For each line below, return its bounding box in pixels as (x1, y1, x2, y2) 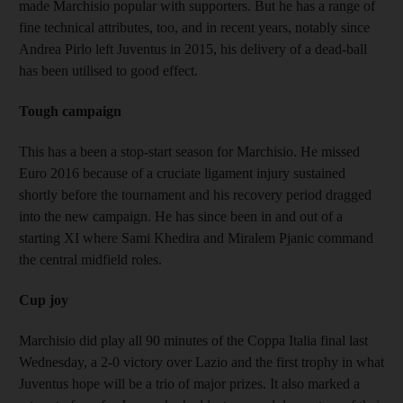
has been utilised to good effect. (19, 62, 198, 78)
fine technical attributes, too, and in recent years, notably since (19, 19, 370, 35)
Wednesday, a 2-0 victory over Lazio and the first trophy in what (19, 354, 384, 370)
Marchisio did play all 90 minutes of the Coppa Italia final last (19, 332, 368, 348)
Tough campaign (19, 103, 121, 119)
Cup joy (19, 291, 68, 308)
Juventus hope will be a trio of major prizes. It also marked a (19, 375, 360, 391)
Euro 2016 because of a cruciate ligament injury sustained (19, 165, 345, 181)
